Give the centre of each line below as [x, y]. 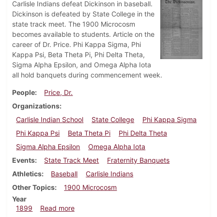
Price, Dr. [59, 93]
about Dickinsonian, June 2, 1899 [127, 208]
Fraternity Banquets [139, 160]
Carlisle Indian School [50, 120]
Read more [57, 208]
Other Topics [33, 187]
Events [23, 160]
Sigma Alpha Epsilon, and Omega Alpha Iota [82, 65]
